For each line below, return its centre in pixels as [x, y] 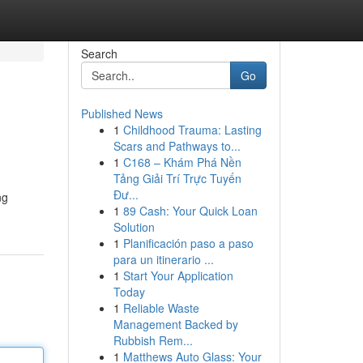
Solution [134, 227]
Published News [122, 113]
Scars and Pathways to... [177, 146]
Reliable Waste [161, 308]
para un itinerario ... [163, 259]
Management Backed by [175, 324]
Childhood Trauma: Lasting [192, 130]
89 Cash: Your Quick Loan [190, 211]
